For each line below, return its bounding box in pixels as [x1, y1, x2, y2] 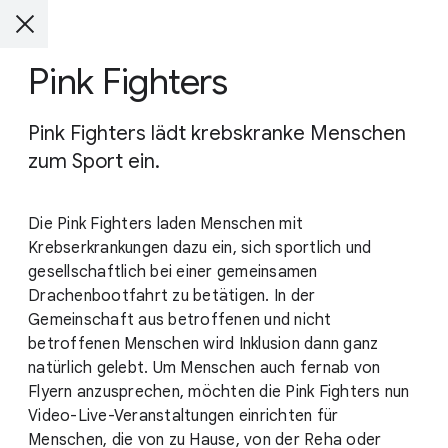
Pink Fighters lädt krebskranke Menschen [28, 121, 406, 146]
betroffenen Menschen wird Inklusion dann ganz [28, 334, 379, 354]
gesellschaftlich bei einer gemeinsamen [28, 262, 318, 282]
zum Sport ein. [28, 149, 160, 174]
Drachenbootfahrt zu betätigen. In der [28, 286, 316, 306]
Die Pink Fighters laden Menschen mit [28, 214, 303, 234]
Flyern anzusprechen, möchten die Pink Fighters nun [28, 382, 410, 402]
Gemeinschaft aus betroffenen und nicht [28, 310, 332, 330]
